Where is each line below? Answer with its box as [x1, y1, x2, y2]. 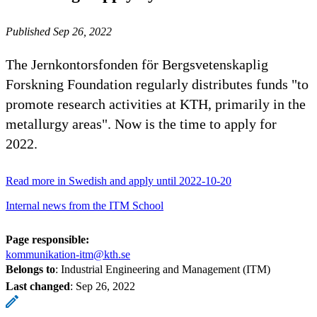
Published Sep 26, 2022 [6, 25, 112, 38]
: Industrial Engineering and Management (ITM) [55, 263, 270, 275]
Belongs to [6, 263, 55, 275]
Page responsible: [6, 233, 89, 246]
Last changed [6, 279, 70, 292]
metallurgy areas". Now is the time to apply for [6, 115, 277, 132]
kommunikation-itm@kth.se [6, 248, 130, 260]
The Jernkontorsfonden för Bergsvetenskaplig [6, 56, 268, 72]
